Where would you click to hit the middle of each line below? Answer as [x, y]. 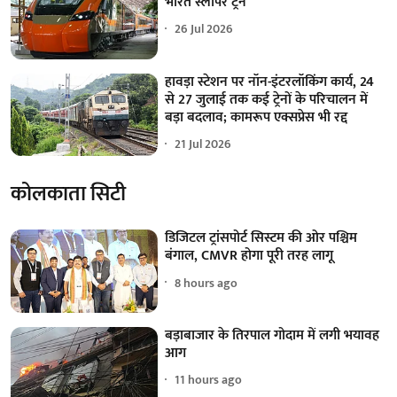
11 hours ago [209, 380]
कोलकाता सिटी [68, 195]
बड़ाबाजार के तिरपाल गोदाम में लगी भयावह [272, 335]
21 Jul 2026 [203, 144]
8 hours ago [206, 283]
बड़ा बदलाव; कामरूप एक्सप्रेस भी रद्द [257, 117]
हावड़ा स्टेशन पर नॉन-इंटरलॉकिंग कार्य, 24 [270, 82]
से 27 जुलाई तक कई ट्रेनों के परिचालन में [267, 99]
